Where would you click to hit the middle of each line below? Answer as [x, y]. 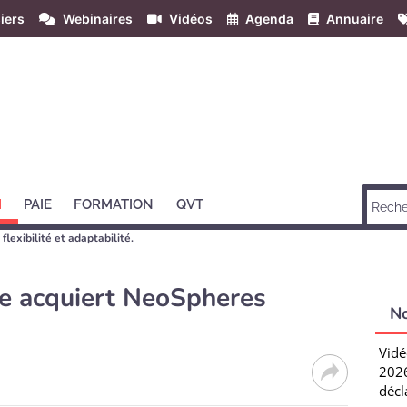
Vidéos [191, 19]
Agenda [269, 19]
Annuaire [355, 19]
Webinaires [98, 19]
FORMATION [114, 204]
